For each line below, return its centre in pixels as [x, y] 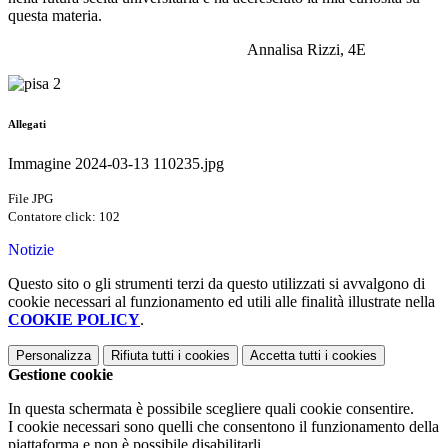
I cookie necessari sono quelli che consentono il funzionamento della [223, 427]
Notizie [31, 250]
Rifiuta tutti [142, 356]
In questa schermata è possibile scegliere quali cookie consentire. [211, 409]
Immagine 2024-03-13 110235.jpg [116, 164]
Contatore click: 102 [64, 217]
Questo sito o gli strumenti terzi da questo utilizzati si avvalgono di [216, 284]
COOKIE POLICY [74, 320]
